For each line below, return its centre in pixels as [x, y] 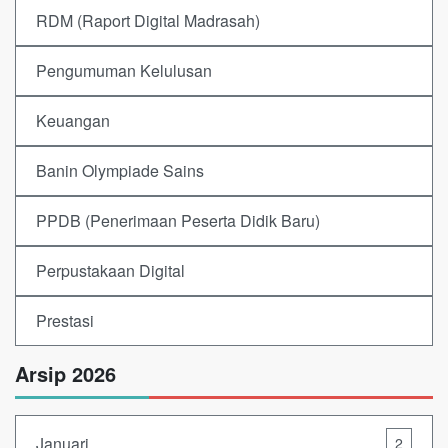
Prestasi [65, 321]
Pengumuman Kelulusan [124, 71]
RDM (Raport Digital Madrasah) [148, 21]
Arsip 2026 [65, 374]
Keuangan [73, 121]
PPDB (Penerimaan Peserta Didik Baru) [178, 221]
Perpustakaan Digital [110, 271]
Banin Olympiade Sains [120, 171]
